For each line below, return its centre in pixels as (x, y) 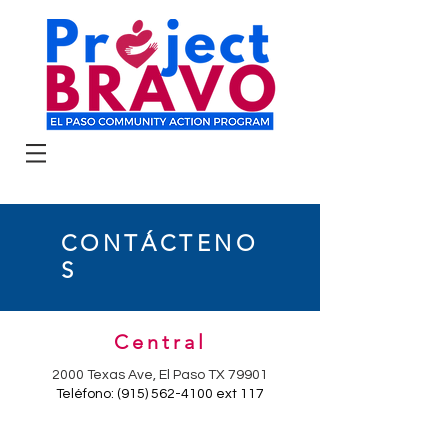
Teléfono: (86, 394)
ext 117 (238, 394)
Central (160, 342)
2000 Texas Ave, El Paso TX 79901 (160, 375)
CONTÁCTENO (159, 243)
